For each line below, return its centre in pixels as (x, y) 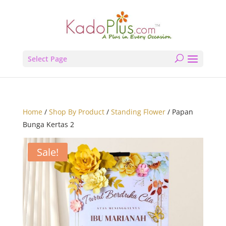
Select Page (47, 59)
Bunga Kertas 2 (48, 124)
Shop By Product (76, 112)
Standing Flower (138, 112)
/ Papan (179, 112)
